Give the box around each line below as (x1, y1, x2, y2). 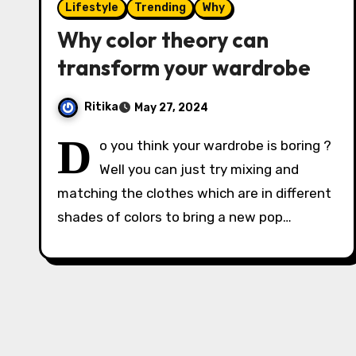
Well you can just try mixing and (99, 161, 299, 177)
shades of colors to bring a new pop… (57, 209, 292, 225)
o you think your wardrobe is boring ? (99, 137, 331, 153)
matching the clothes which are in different (57, 185, 331, 201)
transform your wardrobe (57, 54, 311, 81)
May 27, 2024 (134, 101, 208, 114)
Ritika (84, 100, 118, 114)
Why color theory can (57, 26, 269, 53)
